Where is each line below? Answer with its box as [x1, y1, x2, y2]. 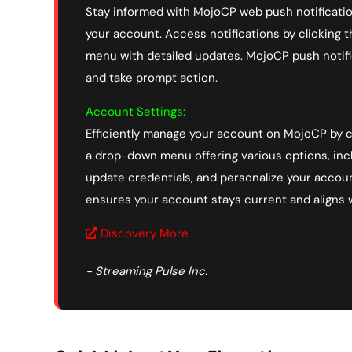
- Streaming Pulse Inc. [86, 262, 207, 279]
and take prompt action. [86, 69, 218, 86]
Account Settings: [86, 103, 185, 119]
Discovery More [97, 225, 189, 241]
